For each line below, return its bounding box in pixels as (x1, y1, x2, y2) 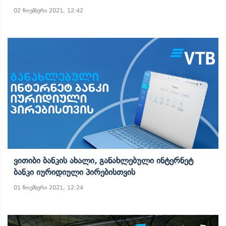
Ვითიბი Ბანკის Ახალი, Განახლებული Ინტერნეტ (14, 155, 193, 165)
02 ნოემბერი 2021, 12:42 (14, 7, 83, 14)
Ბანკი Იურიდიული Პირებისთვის (14, 167, 135, 177)
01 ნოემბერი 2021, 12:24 (14, 184, 83, 191)
